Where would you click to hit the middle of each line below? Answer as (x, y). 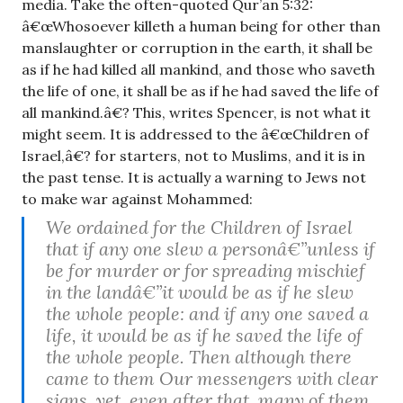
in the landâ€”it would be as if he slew (200, 291)
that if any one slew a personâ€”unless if (210, 248)
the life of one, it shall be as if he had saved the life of (200, 90)
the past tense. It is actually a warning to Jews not (194, 177)
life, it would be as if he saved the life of (204, 335)
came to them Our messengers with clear (212, 378)
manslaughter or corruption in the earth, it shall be (197, 47)
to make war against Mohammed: (137, 198)
